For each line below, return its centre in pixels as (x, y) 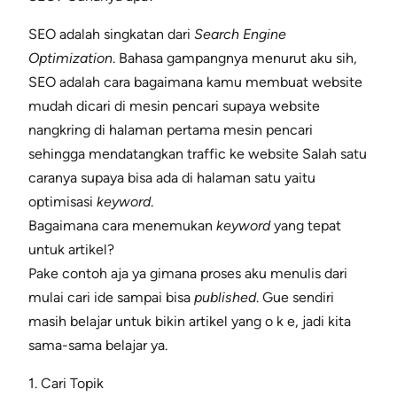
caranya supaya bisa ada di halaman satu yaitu (172, 178)
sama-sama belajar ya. (98, 346)
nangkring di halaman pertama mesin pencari (171, 130)
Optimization (70, 58)
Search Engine (240, 35)
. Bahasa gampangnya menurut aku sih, (235, 58)
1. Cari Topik (66, 384)
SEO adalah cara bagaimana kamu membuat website (195, 82)
